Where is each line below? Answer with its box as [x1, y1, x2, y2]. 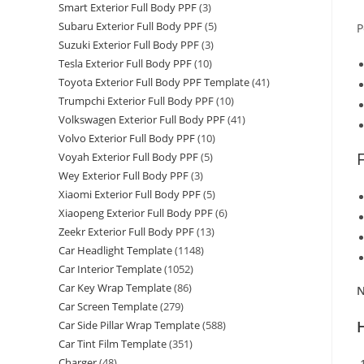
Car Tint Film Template [58, 336, 167, 352]
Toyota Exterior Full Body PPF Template [58, 75, 249, 90]
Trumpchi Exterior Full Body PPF [58, 93, 214, 109]
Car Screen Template [58, 299, 158, 314]
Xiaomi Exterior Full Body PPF [58, 187, 201, 202]
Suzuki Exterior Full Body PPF [58, 37, 199, 53]
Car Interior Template [58, 262, 162, 277]
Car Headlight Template [58, 243, 172, 258]
